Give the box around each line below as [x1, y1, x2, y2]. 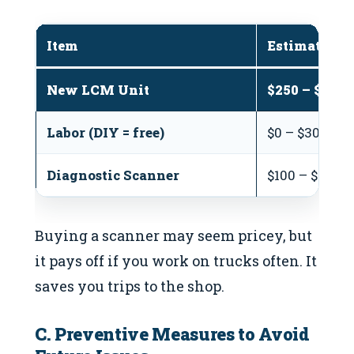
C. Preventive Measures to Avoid [35, 322, 310, 346]
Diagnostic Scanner [47, 167, 179, 183]
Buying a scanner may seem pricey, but [35, 225, 312, 245]
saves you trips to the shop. [35, 276, 224, 296]
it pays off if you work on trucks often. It [35, 250, 317, 270]
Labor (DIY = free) [47, 124, 164, 141]
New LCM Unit [47, 81, 149, 98]
